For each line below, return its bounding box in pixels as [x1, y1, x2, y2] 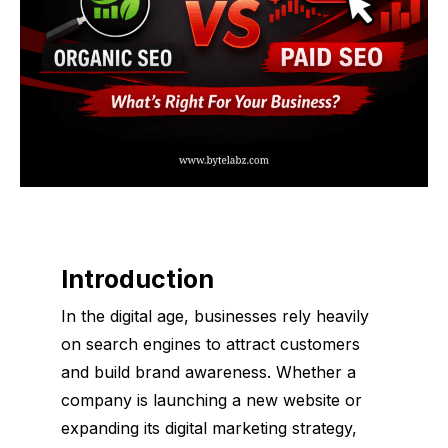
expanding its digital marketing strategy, [60, 417, 357, 438]
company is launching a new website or [60, 389, 362, 410]
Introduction [60, 263, 214, 294]
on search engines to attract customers [60, 333, 360, 354]
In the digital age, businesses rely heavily [60, 305, 369, 326]
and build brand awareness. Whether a [60, 361, 356, 382]
